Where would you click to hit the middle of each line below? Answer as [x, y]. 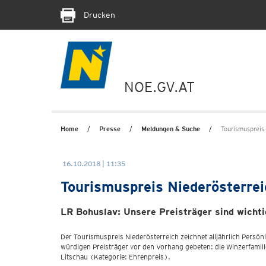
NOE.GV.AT [159, 87]
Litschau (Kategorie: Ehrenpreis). [115, 257]
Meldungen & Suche [171, 129]
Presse [110, 129]
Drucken [98, 15]
